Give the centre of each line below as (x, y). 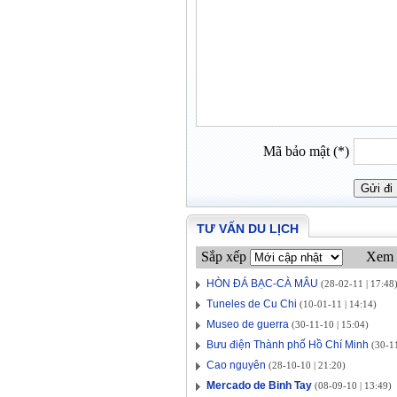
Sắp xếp (224, 257)
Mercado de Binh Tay (259, 385)
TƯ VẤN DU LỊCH (248, 229)
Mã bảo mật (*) (306, 151)
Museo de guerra (248, 324)
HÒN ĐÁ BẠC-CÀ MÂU (262, 284)
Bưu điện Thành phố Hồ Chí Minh (288, 345)
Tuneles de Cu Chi (252, 304)
